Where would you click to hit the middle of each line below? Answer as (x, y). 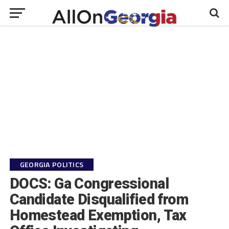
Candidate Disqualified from (99, 199)
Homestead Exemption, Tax (98, 215)
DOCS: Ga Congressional (89, 184)
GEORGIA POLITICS (52, 165)
